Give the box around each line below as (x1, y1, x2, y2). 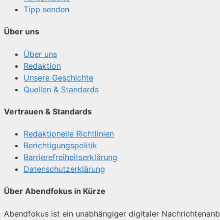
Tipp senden (24, 4, 69, 15)
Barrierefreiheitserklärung (24, 152, 117, 163)
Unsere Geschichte (24, 72, 93, 82)
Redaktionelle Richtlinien (24, 129, 114, 139)
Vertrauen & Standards (4, 106, 92, 116)
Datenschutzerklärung (24, 164, 105, 174)
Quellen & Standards (24, 84, 99, 94)
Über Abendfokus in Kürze (4, 186, 106, 196)
